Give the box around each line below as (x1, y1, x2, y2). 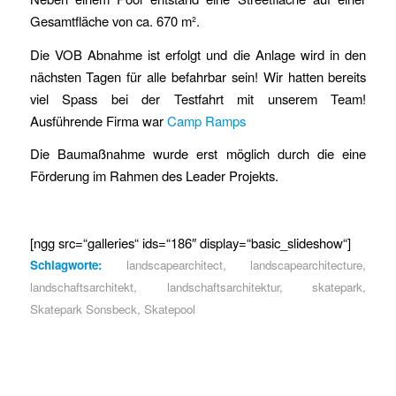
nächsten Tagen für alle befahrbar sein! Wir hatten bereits (29, 66, 367, 86)
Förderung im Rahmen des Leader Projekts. (29, 166, 278, 186)
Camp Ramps (166, 110, 246, 130)
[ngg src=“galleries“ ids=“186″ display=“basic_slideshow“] (29, 232, 351, 252)
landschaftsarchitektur (166, 278, 279, 295)
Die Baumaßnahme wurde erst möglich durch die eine (29, 144, 367, 164)
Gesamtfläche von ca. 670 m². (29, 11, 200, 30)
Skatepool (143, 300, 195, 317)
